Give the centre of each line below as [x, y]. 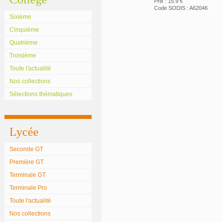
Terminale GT [28, 175]
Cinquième [24, 30]
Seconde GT [26, 149]
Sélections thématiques [41, 94]
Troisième [23, 55]
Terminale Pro [28, 188]
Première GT [27, 162]
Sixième [20, 17]
